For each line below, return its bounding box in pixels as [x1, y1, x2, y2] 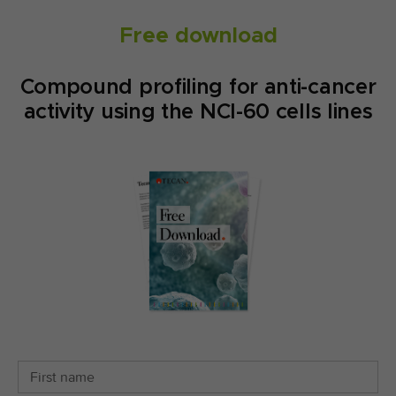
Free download [118, 22, 278, 49]
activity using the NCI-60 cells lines [23, 98, 373, 125]
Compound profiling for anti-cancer [19, 73, 377, 100]
